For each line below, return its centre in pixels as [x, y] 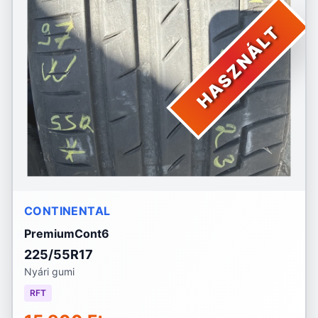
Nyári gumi [49, 272]
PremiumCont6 [67, 234]
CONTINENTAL [67, 211]
